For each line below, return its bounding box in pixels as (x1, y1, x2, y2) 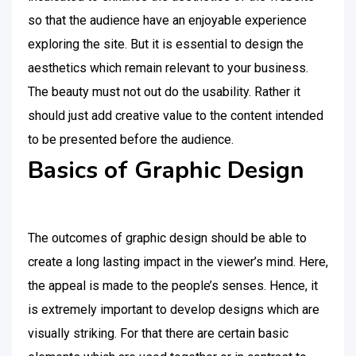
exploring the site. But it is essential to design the (28, 37, 304, 52)
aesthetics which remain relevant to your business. (28, 60, 308, 75)
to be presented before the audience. (28, 132, 237, 147)
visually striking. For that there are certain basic (28, 326, 288, 341)
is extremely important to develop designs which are (28, 302, 319, 317)
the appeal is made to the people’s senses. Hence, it (28, 278, 318, 293)
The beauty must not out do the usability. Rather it (28, 84, 300, 99)
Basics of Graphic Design (28, 154, 311, 187)
